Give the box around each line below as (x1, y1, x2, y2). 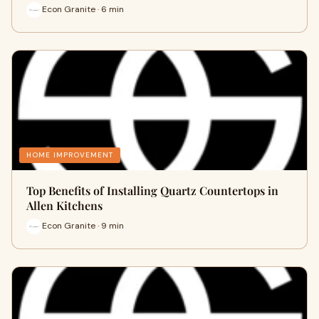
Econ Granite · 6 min (42, 4, 124, 16)
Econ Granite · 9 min (42, 220, 124, 232)
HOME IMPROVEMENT (26, 150, 113, 159)
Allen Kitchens (26, 197, 103, 213)
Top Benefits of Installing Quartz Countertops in (26, 182, 278, 198)
